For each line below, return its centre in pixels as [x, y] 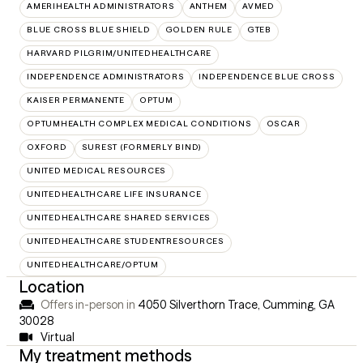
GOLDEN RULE [199, 30]
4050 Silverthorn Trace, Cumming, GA [236, 305]
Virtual [57, 337]
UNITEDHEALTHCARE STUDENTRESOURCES [126, 241]
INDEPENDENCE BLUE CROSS [267, 77]
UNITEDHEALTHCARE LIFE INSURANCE [114, 194]
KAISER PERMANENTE [76, 100]
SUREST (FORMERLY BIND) [141, 147]
